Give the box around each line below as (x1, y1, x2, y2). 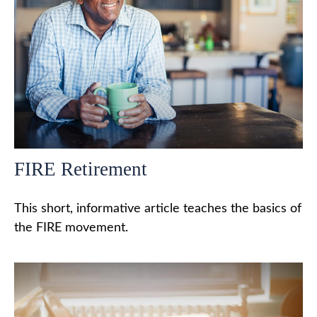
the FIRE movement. (14, 221, 128, 234)
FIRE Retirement (14, 158, 147, 180)
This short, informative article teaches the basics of (14, 202, 301, 215)
